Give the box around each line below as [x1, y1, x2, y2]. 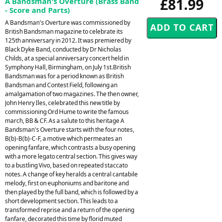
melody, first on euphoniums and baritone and [5, 178, 129, 187]
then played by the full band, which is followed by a [5, 187, 138, 196]
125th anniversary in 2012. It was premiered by [5, 36, 131, 45]
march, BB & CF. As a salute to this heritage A [5, 116, 124, 125]
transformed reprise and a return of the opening [5, 205, 134, 214]
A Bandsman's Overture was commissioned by [5, 18, 130, 27]
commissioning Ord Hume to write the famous [5, 107, 129, 116]
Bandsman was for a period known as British [5, 71, 124, 80]
